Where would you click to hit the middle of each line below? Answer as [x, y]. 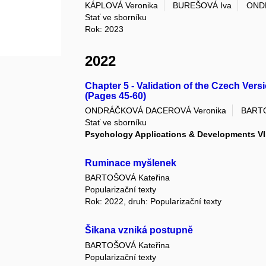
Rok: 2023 [104, 29]
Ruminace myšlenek [131, 163]
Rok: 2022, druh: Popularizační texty [153, 202]
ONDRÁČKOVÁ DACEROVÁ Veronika [156, 111]
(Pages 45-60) [116, 96]
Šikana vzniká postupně [139, 230]
